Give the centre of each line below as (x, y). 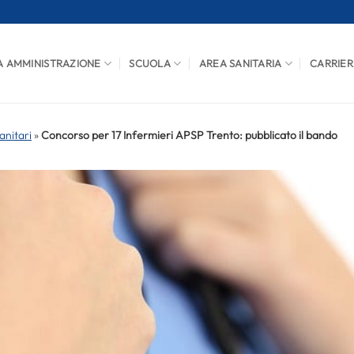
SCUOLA (150, 63)
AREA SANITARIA (240, 63)
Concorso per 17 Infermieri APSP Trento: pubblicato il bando (189, 135)
